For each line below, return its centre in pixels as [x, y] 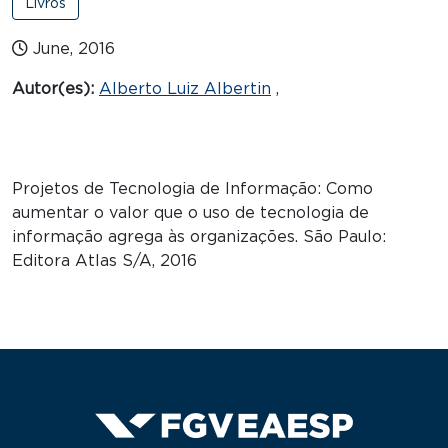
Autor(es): [55, 89]
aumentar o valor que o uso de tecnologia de [190, 213]
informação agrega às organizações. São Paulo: [199, 237]
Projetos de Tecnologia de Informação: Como [192, 189]
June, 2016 [74, 49]
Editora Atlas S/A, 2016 [104, 261]
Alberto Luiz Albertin [185, 89]
